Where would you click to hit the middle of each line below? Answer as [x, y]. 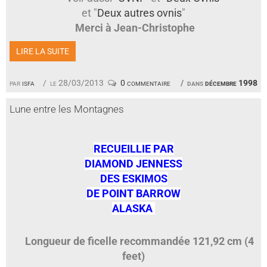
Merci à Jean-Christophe [136, 27]
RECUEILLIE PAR [133, 149]
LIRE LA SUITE [43, 51]
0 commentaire [145, 83]
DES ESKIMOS [133, 179]
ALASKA [133, 209]
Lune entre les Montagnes [67, 109]
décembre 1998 [231, 83]
